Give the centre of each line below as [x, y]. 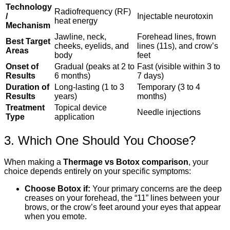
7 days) [150, 75]
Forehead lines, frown [177, 36]
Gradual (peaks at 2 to [94, 66]
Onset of [22, 66]
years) [66, 96]
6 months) [72, 75]
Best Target [28, 41]
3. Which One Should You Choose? [100, 140]
